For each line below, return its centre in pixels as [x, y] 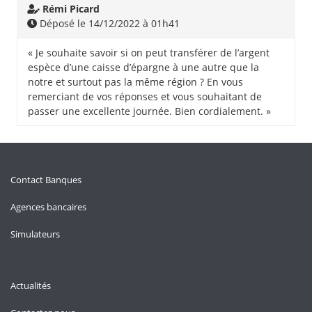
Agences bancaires [48, 207]
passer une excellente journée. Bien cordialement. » [149, 111]
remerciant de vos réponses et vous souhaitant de [145, 97]
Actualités [31, 286]
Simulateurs [35, 234]
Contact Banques [46, 180]
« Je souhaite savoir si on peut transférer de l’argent [149, 53]
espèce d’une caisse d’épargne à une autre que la [143, 68]
